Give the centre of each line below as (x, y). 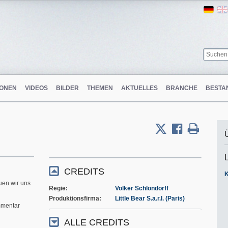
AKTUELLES (139, 88)
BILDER (67, 88)
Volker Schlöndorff (142, 188)
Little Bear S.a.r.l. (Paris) (150, 198)
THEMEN (100, 88)
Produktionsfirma (74, 198)
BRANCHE (182, 88)
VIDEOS (36, 88)
